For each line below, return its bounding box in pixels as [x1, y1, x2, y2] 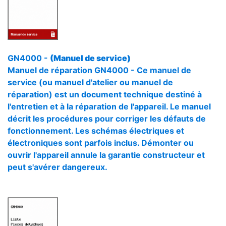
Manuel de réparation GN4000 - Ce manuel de [8, 65, 191, 75]
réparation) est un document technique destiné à [8, 89, 202, 99]
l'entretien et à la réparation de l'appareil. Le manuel [8, 101, 211, 111]
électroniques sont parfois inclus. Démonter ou [8, 138, 194, 148]
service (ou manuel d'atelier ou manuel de [8, 77, 173, 87]
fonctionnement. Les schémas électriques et [8, 126, 184, 136]
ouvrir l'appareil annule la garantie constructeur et [8, 150, 205, 160]
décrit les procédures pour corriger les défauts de [8, 114, 206, 124]
